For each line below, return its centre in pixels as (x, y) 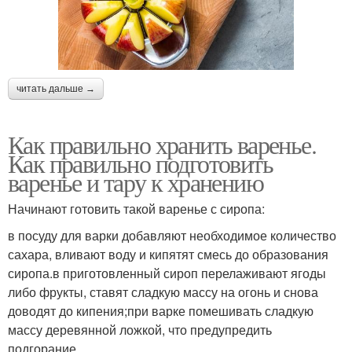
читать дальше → (56, 88)
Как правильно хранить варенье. (162, 144)
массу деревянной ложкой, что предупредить (140, 329)
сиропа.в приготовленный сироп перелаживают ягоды (167, 273)
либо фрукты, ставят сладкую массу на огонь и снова (163, 291)
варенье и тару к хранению (136, 181)
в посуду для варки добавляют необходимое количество (172, 235)
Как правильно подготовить (140, 163)
